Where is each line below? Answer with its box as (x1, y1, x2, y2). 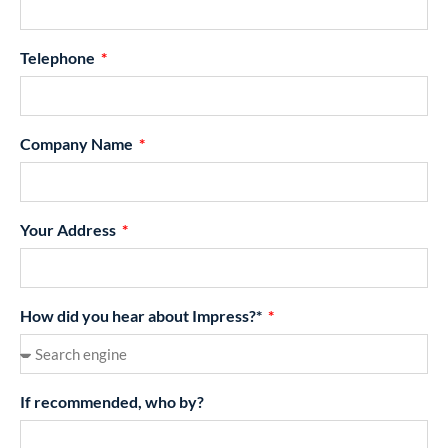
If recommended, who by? (20, 392, 204, 412)
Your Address (20, 220, 119, 240)
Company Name (20, 134, 136, 154)
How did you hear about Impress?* (20, 306, 265, 326)
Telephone (20, 48, 98, 68)
